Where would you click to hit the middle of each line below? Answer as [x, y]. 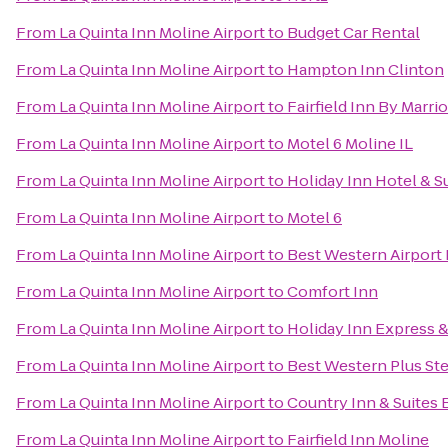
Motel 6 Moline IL [350, 143]
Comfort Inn [332, 291]
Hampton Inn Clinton [365, 69]
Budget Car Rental [353, 32]
